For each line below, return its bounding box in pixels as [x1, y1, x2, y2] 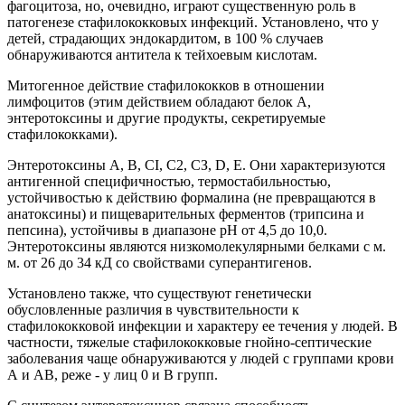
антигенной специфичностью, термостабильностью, [7, 174, 331, 190]
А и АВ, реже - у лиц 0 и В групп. [7, 367, 218, 383]
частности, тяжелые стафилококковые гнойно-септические [7, 334, 372, 351]
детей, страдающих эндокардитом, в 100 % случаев [7, 31, 324, 47]
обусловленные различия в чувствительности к [7, 302, 299, 318]
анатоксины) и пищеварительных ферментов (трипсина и [7, 206, 364, 222]
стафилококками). [7, 127, 118, 143]
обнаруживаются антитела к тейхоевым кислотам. [7, 47, 317, 63]
